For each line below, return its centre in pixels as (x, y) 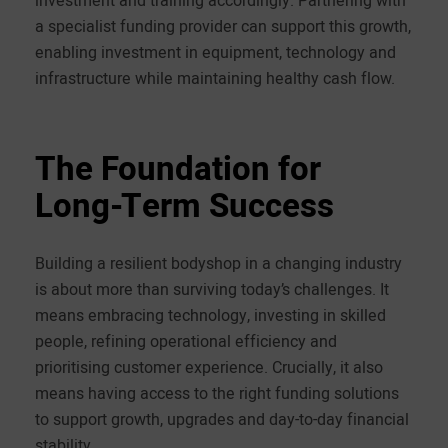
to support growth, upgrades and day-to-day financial (222, 418)
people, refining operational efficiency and (186, 340)
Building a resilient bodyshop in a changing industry (218, 262)
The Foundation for (178, 168)
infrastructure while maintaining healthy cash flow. (215, 77)
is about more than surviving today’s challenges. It (212, 288)
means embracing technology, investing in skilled (210, 314)
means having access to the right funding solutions (217, 392)
